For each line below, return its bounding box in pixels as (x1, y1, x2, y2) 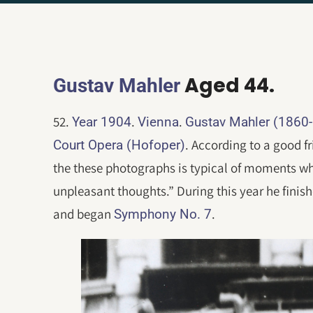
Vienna (138, 114, 180, 130)
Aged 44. (180, 72, 275, 99)
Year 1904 (72, 114, 132, 130)
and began (53, 205, 115, 222)
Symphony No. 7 (114, 206, 212, 222)
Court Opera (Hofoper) (53, 137, 186, 153)
